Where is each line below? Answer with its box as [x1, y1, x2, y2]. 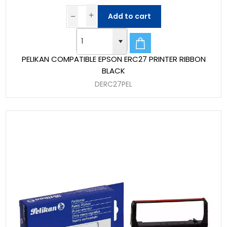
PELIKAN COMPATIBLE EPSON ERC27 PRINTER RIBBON [21, 54, 206, 65]
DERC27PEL [95, 79, 132, 90]
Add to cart [107, 11, 151, 21]
